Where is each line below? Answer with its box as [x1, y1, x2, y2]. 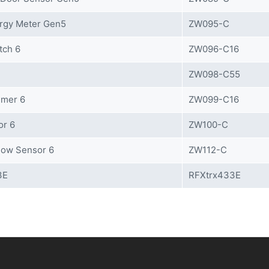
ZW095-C [189, 18, 229, 29]
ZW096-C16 [189, 43, 239, 55]
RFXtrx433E [189, 169, 241, 181]
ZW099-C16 [189, 94, 239, 105]
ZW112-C [189, 144, 227, 156]
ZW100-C [189, 119, 228, 130]
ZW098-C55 [189, 68, 240, 80]
